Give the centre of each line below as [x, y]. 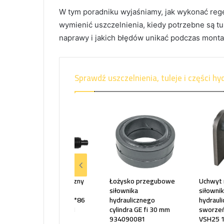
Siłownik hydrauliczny [52, 181]
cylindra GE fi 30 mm [140, 210]
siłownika [124, 191]
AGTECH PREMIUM [47, 210]
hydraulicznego [132, 200]
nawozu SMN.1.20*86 [52, 200]
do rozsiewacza [44, 191]
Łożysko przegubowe [142, 181]
